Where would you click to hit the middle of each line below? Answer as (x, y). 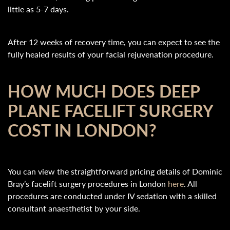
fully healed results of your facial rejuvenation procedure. (111, 54)
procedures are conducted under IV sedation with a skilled (112, 196)
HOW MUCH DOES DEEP (104, 91)
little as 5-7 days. (38, 9)
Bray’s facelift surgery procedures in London (87, 184)
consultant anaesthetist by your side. (74, 208)
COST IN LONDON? (82, 130)
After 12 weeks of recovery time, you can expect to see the (114, 42)
